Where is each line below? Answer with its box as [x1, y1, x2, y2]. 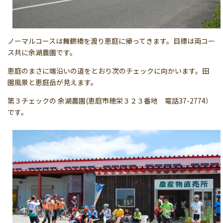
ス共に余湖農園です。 [7, 47, 77, 57]
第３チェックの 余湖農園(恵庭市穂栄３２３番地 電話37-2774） [7, 95, 213, 106]
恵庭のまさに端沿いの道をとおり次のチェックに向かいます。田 [7, 65, 209, 76]
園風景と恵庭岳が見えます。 [7, 77, 98, 87]
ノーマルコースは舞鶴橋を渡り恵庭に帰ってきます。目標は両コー [7, 35, 215, 46]
